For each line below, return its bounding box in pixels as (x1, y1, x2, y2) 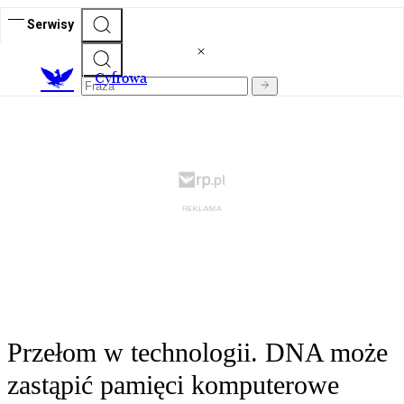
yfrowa (105, 69, 147, 87)
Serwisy (27, 16, 74, 32)
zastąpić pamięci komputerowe (7, 370, 339, 400)
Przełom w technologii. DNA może (7, 337, 388, 368)
